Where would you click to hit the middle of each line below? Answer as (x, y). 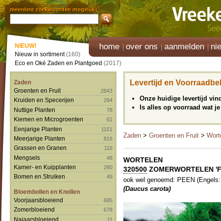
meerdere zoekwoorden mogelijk (52, 9)
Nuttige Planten (35, 110)
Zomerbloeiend (34, 210)
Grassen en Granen (40, 148)
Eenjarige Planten (38, 129)
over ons (142, 47)
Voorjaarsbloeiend (38, 200)
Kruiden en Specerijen (44, 100)
